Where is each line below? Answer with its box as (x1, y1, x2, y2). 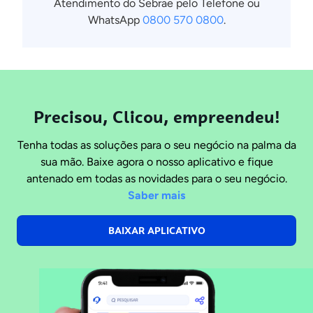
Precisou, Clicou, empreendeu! (33, 105, 280, 129)
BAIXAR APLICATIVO (108, 224, 205, 237)
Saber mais (128, 188, 185, 202)
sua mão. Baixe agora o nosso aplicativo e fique (40, 154, 273, 168)
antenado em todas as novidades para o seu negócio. (26, 171, 287, 185)
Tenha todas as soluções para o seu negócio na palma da (17, 138, 296, 152)
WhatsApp (87, 13, 140, 27)
